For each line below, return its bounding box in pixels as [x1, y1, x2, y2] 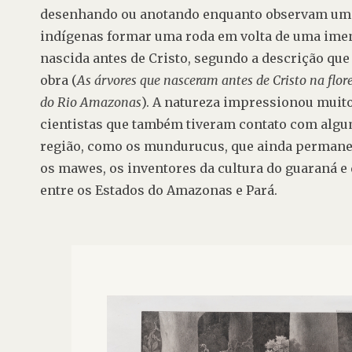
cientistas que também [40, 116, 187, 133]
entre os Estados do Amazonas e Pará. [40, 182, 278, 199]
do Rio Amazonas [40, 94, 142, 111]
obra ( [40, 72, 78, 89]
